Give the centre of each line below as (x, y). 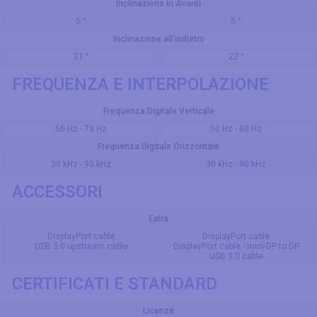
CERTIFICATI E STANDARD (115, 283)
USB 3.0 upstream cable (81, 246)
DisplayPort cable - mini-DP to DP (236, 246)
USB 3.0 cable (236, 256)
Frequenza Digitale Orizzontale (158, 146)
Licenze (158, 310)
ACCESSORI (57, 191)
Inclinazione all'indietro (158, 39)
